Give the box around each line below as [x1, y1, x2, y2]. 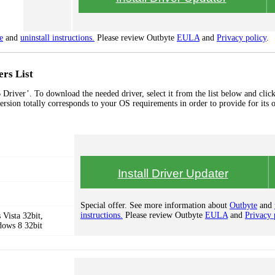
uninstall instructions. [20, 33, 95, 42]
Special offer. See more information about [80, 201, 230, 210]
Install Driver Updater [117, 167, 228, 180]
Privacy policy [217, 33, 266, 42]
